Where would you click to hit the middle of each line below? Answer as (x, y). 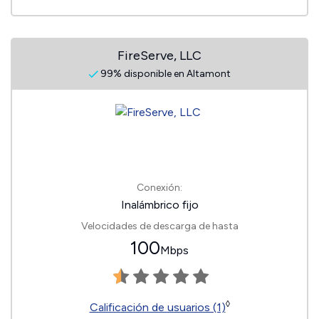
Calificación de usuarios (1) (157, 307)
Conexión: (159, 188)
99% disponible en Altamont (164, 74)
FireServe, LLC (159, 56)
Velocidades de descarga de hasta (159, 226)
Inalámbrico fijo (159, 205)
